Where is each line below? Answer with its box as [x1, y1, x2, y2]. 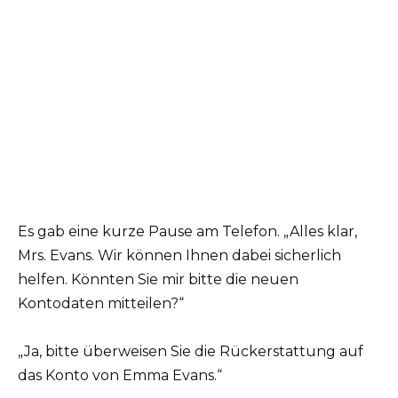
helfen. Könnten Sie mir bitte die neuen [18, 270, 298, 288]
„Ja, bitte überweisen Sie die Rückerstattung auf [18, 342, 363, 360]
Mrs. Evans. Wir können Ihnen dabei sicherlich [18, 246, 341, 264]
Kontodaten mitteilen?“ [18, 294, 184, 312]
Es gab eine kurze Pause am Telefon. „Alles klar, [18, 222, 357, 240]
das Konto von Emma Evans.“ [18, 366, 222, 384]
